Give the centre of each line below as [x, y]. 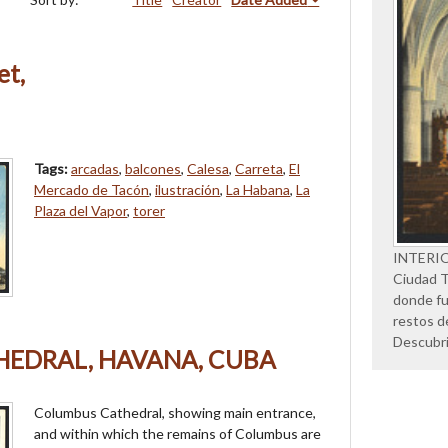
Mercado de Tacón [91, 190]
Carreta [259, 169]
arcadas [95, 169]
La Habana [258, 190]
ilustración [187, 190]
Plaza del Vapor [80, 211]
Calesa [208, 169]
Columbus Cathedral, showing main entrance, [175, 412]
